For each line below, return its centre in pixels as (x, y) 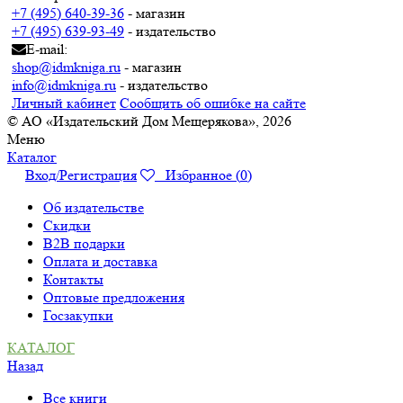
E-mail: (47, 49)
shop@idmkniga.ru (66, 67)
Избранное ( (197, 175)
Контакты (73, 279)
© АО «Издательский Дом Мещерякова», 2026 (149, 121)
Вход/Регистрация (81, 175)
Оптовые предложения (114, 297)
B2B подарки (84, 243)
